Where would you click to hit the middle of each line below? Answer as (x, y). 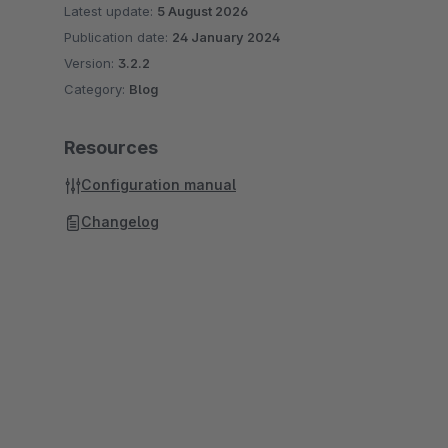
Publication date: (118, 37)
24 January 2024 (226, 37)
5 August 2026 (202, 11)
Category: (96, 89)
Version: (91, 63)
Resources (111, 147)
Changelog (120, 221)
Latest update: (110, 11)
